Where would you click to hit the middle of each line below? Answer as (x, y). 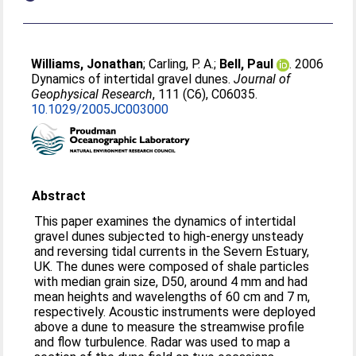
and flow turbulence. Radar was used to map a (93, 342)
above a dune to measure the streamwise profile (170, 327)
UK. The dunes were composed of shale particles (45, 267)
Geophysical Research (92, 94)
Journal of (262, 79)
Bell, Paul (247, 64)
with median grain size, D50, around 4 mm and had (171, 282)
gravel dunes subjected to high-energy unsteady (169, 236)
